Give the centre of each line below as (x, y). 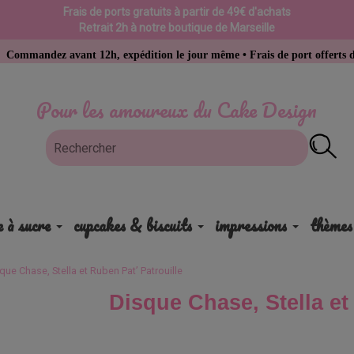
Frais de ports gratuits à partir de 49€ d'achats (177, 12)
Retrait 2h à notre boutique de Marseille (177, 28)
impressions (250, 226)
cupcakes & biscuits (132, 226)
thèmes (331, 226)
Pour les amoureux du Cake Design (177, 110)
